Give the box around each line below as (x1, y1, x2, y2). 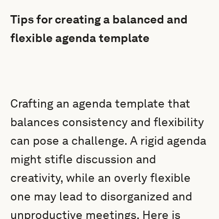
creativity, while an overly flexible (10, 171, 191, 185)
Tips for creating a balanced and (10, 12, 188, 26)
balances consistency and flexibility (10, 115, 204, 129)
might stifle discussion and (10, 152, 156, 166)
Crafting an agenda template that (10, 96, 191, 110)
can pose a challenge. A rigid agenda (10, 133, 207, 148)
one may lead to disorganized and (10, 189, 193, 203)
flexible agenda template (10, 31, 150, 45)
